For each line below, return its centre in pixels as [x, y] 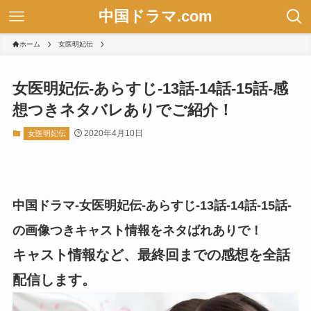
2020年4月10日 [113, 134]
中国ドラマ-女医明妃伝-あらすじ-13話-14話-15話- [152, 205]
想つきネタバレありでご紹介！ [123, 110]
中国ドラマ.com [155, 16]
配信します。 [54, 279]
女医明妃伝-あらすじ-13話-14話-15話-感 [150, 89]
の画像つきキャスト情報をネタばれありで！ [137, 230]
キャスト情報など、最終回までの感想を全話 [151, 254]
